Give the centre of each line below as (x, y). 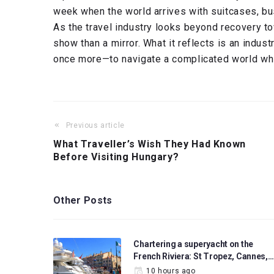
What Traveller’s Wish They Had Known (150, 144)
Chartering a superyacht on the (193, 244)
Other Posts (83, 200)
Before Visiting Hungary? (116, 157)
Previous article (95, 125)
